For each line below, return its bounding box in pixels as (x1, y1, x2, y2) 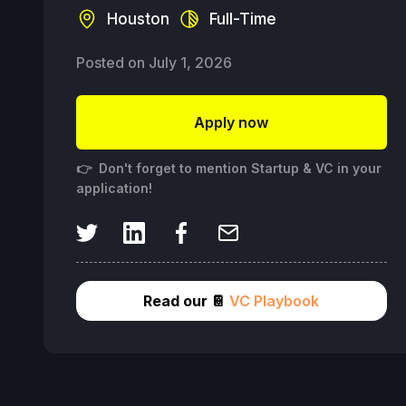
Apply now (194, 113, 269, 131)
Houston (107, 10, 169, 28)
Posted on (76, 53, 149, 72)
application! (76, 180, 152, 196)
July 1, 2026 (149, 53, 232, 72)
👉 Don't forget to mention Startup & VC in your (76, 160, 382, 176)
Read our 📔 (143, 291, 227, 310)
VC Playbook (229, 291, 320, 310)
